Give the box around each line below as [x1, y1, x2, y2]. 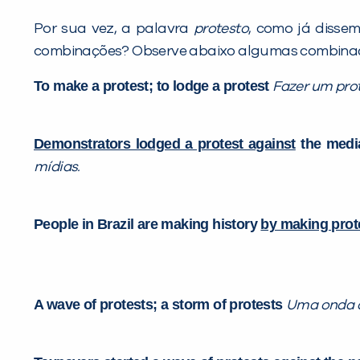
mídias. [34, 160, 80, 175]
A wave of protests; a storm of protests [34, 297, 286, 313]
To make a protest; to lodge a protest [34, 78, 273, 95]
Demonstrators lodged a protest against [34, 136, 296, 153]
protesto [193, 22, 249, 37]
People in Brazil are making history [34, 216, 261, 233]
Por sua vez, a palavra [34, 22, 194, 37]
